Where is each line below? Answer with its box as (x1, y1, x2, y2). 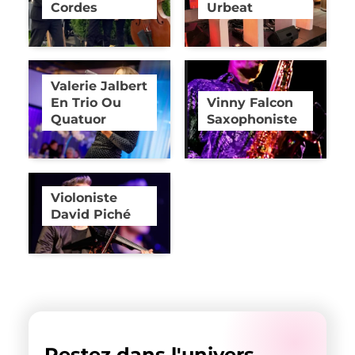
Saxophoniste (207, 110, 298, 127)
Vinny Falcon (207, 94, 294, 110)
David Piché (51, 206, 132, 223)
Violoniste (51, 189, 118, 206)
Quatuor (51, 110, 107, 127)
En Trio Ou (51, 94, 122, 110)
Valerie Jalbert (51, 77, 148, 94)
